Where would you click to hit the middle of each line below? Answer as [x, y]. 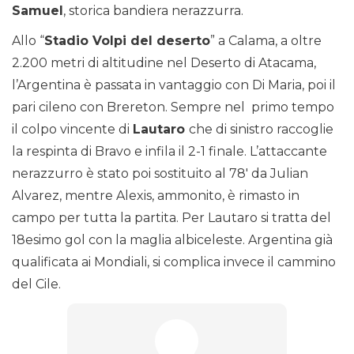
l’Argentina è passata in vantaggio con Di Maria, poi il [174, 85]
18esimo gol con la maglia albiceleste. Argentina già [172, 240]
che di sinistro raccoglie [261, 130]
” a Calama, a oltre [266, 41]
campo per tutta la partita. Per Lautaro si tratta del [171, 218]
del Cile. [36, 284]
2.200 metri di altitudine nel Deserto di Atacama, [164, 63]
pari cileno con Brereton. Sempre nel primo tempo [173, 107]
